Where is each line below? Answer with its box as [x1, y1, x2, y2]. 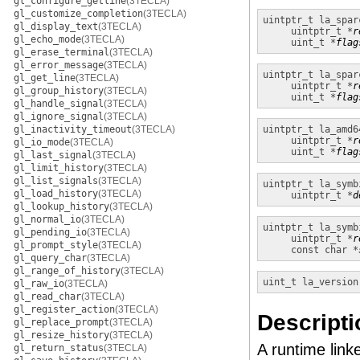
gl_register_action [14, 304, 115, 315]
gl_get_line [14, 72, 76, 84]
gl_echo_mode [14, 34, 81, 45]
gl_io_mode [14, 137, 70, 148]
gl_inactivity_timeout [14, 124, 132, 135]
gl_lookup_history [14, 201, 109, 212]
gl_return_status [14, 342, 104, 354]
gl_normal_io [14, 214, 81, 225]
